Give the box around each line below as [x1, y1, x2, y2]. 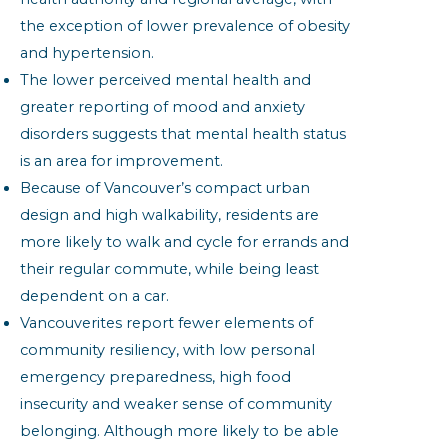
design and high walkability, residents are [20, 205, 319, 224]
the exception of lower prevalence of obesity [20, 16, 350, 35]
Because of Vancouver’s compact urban [20, 178, 310, 197]
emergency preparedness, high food [20, 367, 291, 386]
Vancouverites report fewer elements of [20, 313, 313, 332]
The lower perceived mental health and [20, 70, 311, 89]
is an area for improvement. [20, 151, 223, 170]
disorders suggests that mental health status [20, 124, 346, 143]
